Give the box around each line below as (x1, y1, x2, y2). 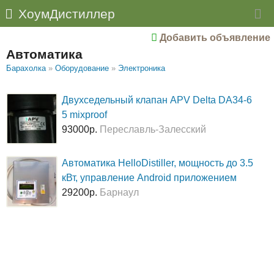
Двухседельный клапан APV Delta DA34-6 (62, 94, 253, 105)
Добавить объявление (157, 32, 270, 43)
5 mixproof (62, 109, 108, 120)
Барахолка (6, 63, 46, 73)
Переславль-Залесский (100, 124, 207, 135)
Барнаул (100, 187, 139, 198)
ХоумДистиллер (18, 6, 116, 21)
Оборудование (54, 63, 109, 73)
